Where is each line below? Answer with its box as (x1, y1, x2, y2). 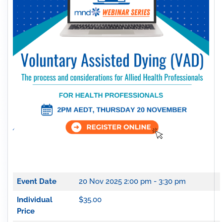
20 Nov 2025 (78, 177, 124, 186)
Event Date (16, 177, 56, 186)
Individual (16, 195, 53, 204)
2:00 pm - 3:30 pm (123, 177, 186, 186)
